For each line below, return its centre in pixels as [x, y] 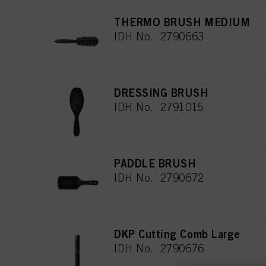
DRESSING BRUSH [161, 92]
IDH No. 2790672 [159, 178]
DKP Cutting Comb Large [177, 234]
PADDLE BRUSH [155, 163]
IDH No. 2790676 [159, 248]
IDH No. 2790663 [159, 36]
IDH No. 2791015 [159, 107]
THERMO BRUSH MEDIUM [182, 22]
